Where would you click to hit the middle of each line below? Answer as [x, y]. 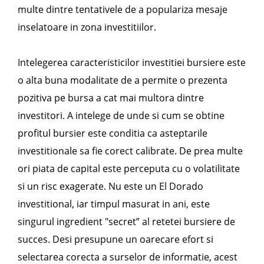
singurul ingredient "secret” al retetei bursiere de [126, 222]
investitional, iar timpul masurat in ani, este [114, 204]
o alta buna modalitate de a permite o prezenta [123, 80]
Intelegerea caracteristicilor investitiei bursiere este [132, 62]
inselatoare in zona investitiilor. [87, 27]
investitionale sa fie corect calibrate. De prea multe [130, 151]
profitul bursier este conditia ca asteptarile [113, 133]
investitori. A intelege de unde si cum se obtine [121, 115]
